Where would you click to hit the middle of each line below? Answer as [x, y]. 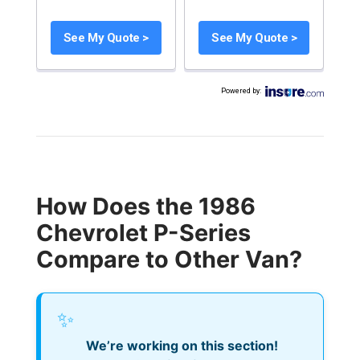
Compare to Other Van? [169, 260]
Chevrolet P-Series [143, 233]
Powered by [241, 91]
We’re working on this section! [182, 346]
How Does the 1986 [145, 207]
